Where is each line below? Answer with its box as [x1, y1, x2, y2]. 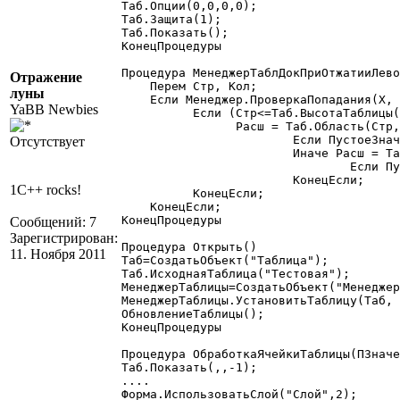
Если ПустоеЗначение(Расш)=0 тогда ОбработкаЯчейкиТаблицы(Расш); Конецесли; [121, 160, 350, 173]
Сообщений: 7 [10, 214, 96, 229]
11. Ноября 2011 [10, 246, 106, 262]
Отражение [10, 70, 82, 85]
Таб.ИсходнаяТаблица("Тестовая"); [121, 267, 364, 280]
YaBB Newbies [10, 102, 98, 117]
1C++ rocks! [10, 182, 81, 197]
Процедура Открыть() [121, 240, 257, 254]
